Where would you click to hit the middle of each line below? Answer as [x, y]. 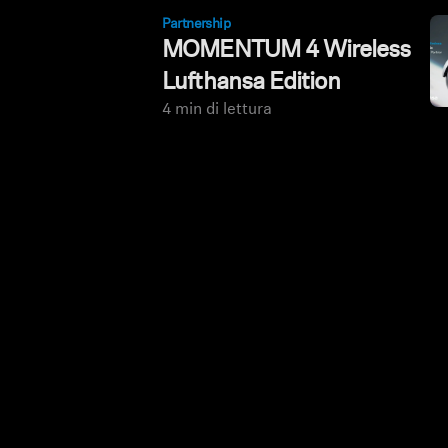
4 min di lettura [217, 110]
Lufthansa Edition [251, 83]
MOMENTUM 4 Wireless [286, 51]
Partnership [196, 24]
